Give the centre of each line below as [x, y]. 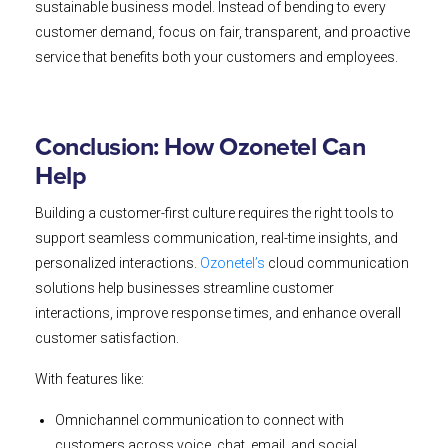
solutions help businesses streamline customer [184, 288]
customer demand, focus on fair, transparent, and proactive [222, 32]
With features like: [89, 379]
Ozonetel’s [232, 263]
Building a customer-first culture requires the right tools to [214, 213]
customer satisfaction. [107, 338]
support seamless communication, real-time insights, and [216, 238]
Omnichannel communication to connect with [199, 420]
